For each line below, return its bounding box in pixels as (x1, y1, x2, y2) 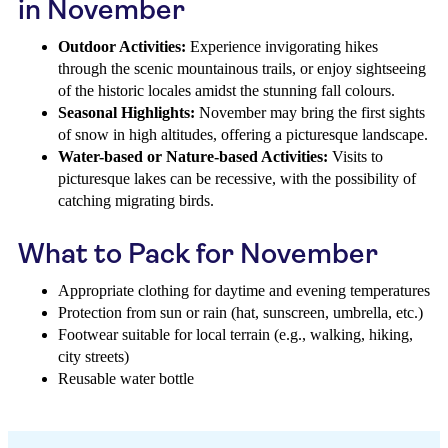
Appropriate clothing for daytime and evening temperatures (58, 282, 430, 299)
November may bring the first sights (195, 104, 425, 121)
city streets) (58, 348, 129, 365)
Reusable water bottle (58, 370, 194, 387)
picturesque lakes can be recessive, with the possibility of (58, 170, 416, 187)
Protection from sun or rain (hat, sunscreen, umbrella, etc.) (58, 304, 423, 321)
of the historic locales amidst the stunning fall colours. (58, 82, 395, 99)
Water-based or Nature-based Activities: (58, 148, 328, 165)
